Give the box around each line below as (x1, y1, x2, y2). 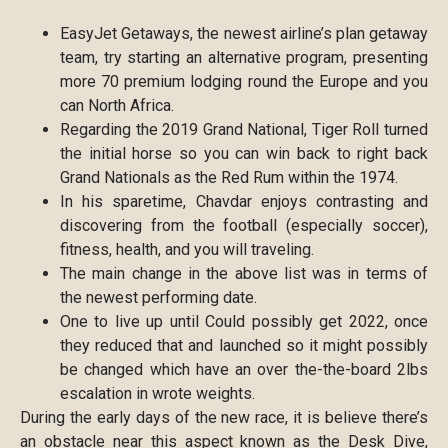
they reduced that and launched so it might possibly (60, 335, 428, 355)
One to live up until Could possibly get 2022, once (60, 311, 428, 331)
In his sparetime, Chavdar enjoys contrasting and (60, 191, 428, 211)
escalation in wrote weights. (60, 383, 255, 403)
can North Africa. (60, 95, 174, 115)
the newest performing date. (60, 287, 257, 307)
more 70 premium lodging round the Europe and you (60, 71, 428, 91)
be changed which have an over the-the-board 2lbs (60, 359, 428, 379)
